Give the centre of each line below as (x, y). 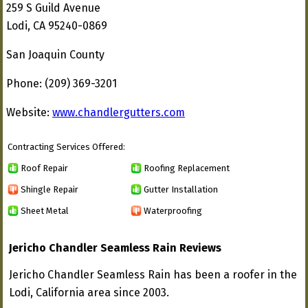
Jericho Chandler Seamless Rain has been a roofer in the (153, 275)
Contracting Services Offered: (66, 147)
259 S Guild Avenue (53, 8)
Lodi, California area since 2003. (89, 293)
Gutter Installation (181, 189)
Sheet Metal (45, 210)
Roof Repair (44, 168)
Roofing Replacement (187, 168)
